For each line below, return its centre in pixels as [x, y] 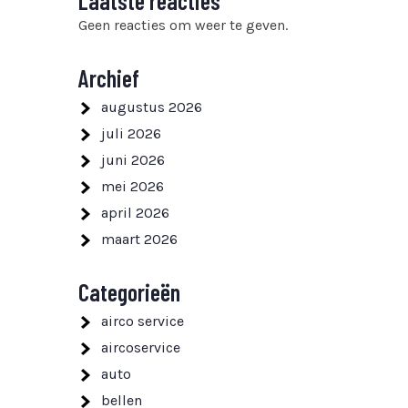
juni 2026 [133, 160]
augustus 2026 [152, 107]
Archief [109, 78]
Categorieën [129, 292]
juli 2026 [131, 133]
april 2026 [135, 213]
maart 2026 [139, 239]
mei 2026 [133, 186]
